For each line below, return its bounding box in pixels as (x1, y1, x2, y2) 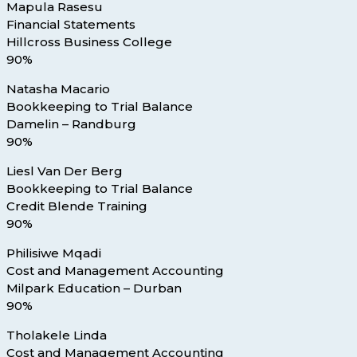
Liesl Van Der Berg (6, 163, 123, 179)
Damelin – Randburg (6, 116, 136, 132)
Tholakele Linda (6, 328, 107, 343)
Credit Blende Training (6, 198, 147, 214)
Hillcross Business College (6, 34, 172, 50)
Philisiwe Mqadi (6, 245, 101, 261)
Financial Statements (6, 17, 135, 33)
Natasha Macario (6, 81, 110, 97)
